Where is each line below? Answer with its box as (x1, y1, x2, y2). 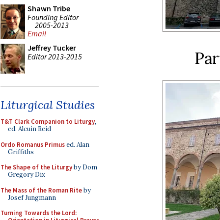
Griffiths (8, 147, 34, 156)
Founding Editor (27, 12, 79, 22)
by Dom (72, 163, 97, 171)
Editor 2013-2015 (27, 51, 82, 61)
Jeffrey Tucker (27, 43, 76, 53)
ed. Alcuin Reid (8, 125, 51, 133)
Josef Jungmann (8, 193, 56, 202)
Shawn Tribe (27, 3, 70, 13)
